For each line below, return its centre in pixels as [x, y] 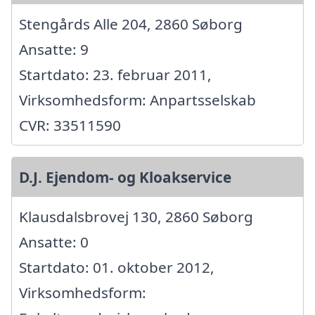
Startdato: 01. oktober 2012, [117, 268]
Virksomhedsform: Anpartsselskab [137, 100]
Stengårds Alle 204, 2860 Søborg [131, 24]
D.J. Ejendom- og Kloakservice [125, 178]
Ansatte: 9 [54, 50]
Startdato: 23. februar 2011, [115, 75]
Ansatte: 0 [54, 242]
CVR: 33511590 [70, 126]
